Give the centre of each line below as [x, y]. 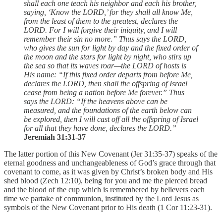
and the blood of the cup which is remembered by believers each [104, 189]
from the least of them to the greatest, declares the [101, 21]
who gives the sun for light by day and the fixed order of [111, 48]
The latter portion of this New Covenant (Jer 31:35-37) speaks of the [111, 154]
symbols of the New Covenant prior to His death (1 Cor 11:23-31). [108, 207]
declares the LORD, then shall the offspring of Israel [106, 83]
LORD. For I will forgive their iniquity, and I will [100, 30]
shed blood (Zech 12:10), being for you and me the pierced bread [106, 180]
